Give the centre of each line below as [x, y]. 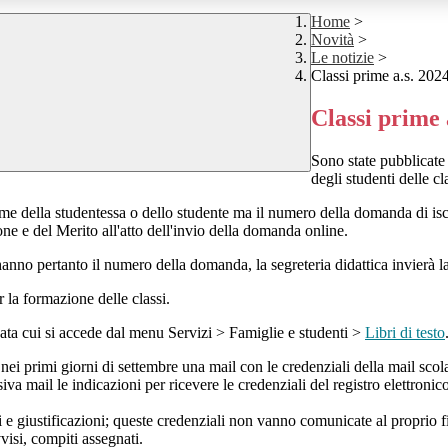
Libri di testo [405, 333]
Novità [332, 40]
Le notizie [342, 58]
